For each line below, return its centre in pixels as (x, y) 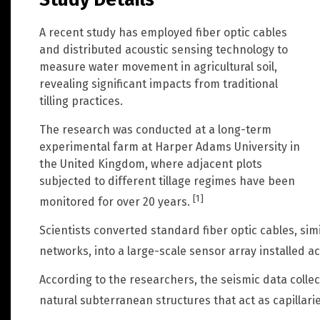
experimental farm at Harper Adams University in (170, 146)
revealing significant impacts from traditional (159, 84)
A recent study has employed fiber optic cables (163, 32)
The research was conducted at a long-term (155, 129)
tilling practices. (81, 101)
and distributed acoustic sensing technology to (164, 49)
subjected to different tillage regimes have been (167, 181)
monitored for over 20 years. (116, 201)
